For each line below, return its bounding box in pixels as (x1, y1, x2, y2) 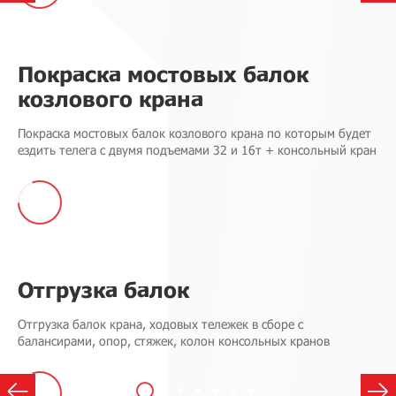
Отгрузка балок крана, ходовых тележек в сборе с (18, 316, 303, 331)
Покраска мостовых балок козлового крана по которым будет (18, 126, 371, 141)
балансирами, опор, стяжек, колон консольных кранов (18, 333, 330, 348)
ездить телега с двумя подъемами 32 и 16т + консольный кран (18, 142, 377, 157)
